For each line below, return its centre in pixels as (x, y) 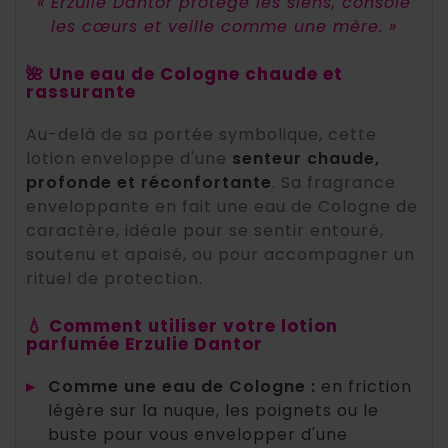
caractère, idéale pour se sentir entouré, (205, 231)
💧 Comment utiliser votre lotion (182, 326)
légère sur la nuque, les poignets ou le (213, 411)
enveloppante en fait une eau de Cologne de (222, 207)
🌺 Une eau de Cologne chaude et (184, 74)
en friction (364, 387)
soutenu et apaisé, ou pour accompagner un (220, 255)
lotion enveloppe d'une (129, 159)
